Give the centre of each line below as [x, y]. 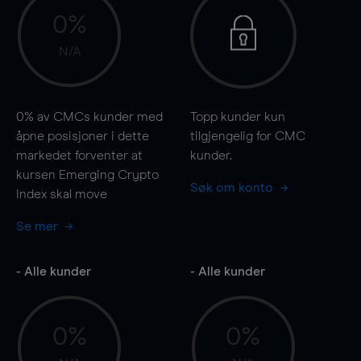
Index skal [46, 194]
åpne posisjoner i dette [83, 136]
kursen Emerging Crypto [87, 174]
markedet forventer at [79, 155]
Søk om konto [233, 187]
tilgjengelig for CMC [247, 136]
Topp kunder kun [237, 116]
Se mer [39, 226]
